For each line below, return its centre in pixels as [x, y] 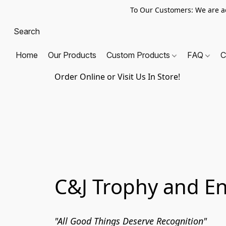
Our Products [72, 55]
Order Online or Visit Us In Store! [117, 77]
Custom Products [139, 55]
